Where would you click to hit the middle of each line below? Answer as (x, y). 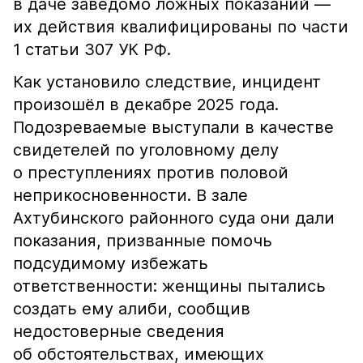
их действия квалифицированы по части (181, 27)
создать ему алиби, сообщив (132, 309)
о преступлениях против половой (151, 173)
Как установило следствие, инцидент (167, 82)
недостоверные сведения (119, 331)
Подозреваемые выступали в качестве (173, 127)
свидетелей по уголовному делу (146, 150)
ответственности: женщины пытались (169, 286)
